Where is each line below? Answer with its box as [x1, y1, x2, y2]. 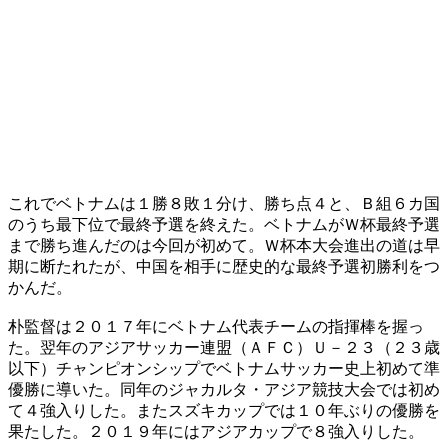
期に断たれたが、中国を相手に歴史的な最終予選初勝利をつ [8, 257, 440, 275]
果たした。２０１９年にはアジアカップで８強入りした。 [8, 422, 424, 440]
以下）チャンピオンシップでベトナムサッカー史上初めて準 [8, 359, 440, 377]
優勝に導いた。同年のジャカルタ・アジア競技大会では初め [8, 380, 440, 398]
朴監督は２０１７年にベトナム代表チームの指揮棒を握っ [8, 317, 424, 335]
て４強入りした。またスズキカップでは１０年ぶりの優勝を [8, 401, 440, 419]
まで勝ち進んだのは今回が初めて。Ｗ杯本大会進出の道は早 [8, 236, 440, 254]
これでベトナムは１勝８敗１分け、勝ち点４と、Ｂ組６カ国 [8, 194, 440, 212]
